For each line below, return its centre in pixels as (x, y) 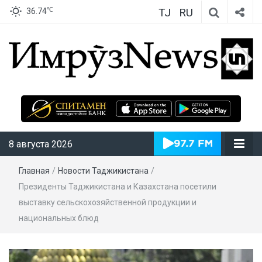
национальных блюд (59, 218)
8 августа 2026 (41, 144)
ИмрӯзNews (185, 96)
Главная (34, 170)
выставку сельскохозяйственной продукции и (108, 202)
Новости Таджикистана (103, 170)
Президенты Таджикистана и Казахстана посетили (118, 186)
